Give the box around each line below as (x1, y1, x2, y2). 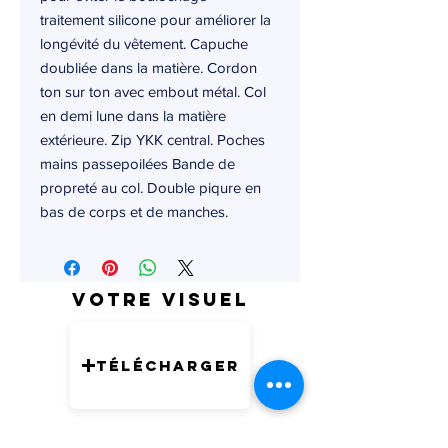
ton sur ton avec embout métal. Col (40, 83, 266, 101)
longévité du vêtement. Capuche (40, 35, 248, 53)
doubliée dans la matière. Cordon (40, 59, 257, 77)
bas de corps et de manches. (40, 203, 228, 221)
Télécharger (95, 355, 240, 375)
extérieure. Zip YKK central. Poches (40, 131, 265, 149)
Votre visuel (71, 288, 249, 312)
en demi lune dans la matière (40, 107, 226, 125)
